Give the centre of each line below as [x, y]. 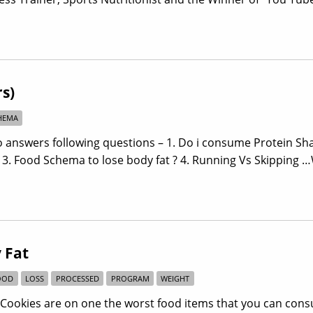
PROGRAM [130, 279]
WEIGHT [175, 279]
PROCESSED [77, 279]
